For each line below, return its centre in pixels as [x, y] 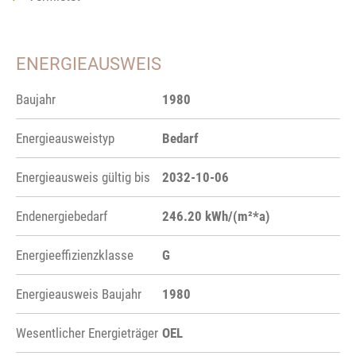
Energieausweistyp [65, 138]
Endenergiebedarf [62, 216]
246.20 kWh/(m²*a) [216, 216]
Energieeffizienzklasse [75, 255]
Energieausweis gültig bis [83, 177]
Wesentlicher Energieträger [87, 333]
